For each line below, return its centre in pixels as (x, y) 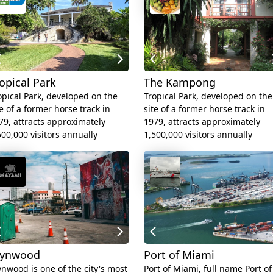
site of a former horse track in (204, 108)
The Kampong (180, 82)
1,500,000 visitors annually (198, 134)
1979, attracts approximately (202, 121)
